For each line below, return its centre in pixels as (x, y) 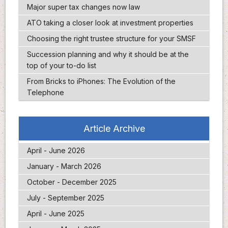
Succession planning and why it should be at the (108, 54)
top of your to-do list (61, 65)
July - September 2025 (65, 198)
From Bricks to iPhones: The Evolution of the (101, 81)
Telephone (45, 92)
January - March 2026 (64, 166)
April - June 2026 (56, 151)
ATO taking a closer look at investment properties (110, 22)
